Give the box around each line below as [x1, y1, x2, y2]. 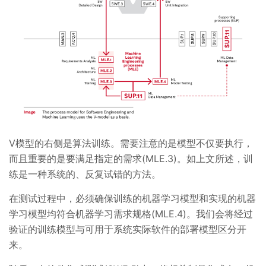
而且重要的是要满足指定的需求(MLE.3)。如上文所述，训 [9, 152, 253, 164]
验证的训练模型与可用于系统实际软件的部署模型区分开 [9, 223, 246, 235]
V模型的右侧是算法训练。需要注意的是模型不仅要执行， [9, 137, 253, 149]
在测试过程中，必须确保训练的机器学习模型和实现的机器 [9, 192, 256, 204]
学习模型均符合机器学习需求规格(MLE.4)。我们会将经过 [9, 207, 253, 220]
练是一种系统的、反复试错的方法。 [9, 167, 164, 180]
